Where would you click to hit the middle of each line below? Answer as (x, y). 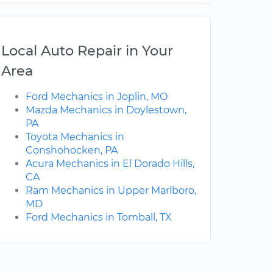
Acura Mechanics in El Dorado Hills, (110, 164)
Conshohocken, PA (72, 151)
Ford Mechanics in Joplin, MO (97, 97)
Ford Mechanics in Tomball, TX (99, 218)
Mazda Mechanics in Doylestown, (106, 110)
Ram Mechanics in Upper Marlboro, (111, 191)
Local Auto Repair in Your (87, 51)
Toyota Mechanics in (75, 137)
